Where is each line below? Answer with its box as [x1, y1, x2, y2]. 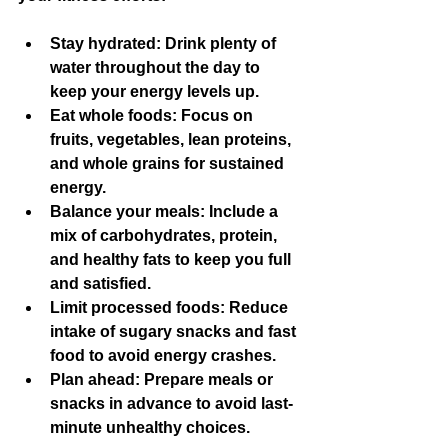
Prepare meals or [140, 370, 277, 388]
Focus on [177, 106, 257, 124]
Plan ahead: [50, 370, 140, 388]
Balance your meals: [50, 202, 205, 220]
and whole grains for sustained [50, 154, 288, 172]
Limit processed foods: [50, 298, 225, 316]
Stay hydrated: [50, 34, 161, 52]
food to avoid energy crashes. [50, 346, 276, 364]
